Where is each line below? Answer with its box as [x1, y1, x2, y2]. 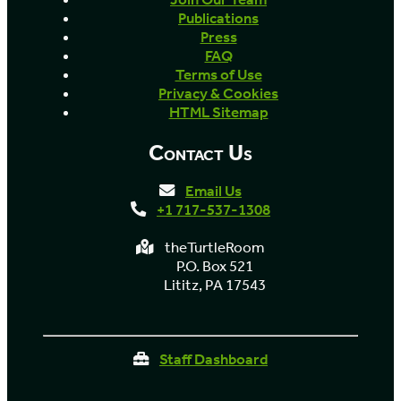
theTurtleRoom [165, 237, 264, 257]
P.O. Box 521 [175, 256, 253, 276]
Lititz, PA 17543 [163, 275, 266, 294]
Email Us [185, 181, 242, 200]
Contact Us [149, 140, 252, 166]
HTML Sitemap [168, 102, 269, 122]
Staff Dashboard [159, 349, 268, 369]
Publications [178, 8, 259, 28]
